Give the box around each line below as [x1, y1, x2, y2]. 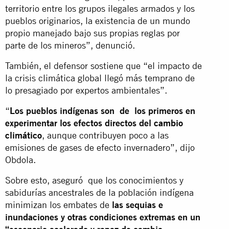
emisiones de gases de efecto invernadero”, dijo [5, 142, 195, 153]
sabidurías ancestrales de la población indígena [5, 187, 194, 198]
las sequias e [112, 199, 163, 210]
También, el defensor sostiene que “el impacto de [5, 60, 202, 71]
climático [5, 129, 42, 141]
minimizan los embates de [5, 199, 112, 210]
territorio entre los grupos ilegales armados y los [5, 3, 195, 14]
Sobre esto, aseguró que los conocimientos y [5, 174, 184, 186]
